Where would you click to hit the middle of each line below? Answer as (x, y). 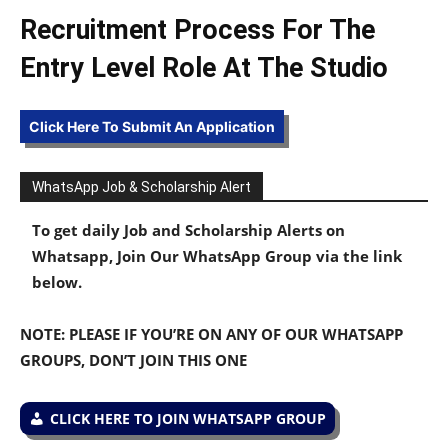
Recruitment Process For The (197, 29)
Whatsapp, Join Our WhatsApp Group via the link (217, 255)
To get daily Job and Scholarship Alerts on (188, 229)
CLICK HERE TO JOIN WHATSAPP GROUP (188, 418)
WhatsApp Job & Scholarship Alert (141, 186)
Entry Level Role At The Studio (204, 67)
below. (57, 281)
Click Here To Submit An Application (152, 126)
